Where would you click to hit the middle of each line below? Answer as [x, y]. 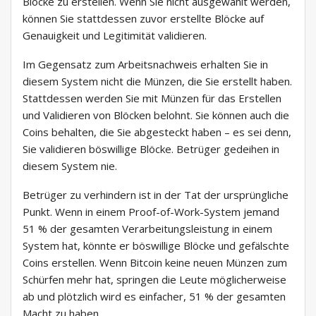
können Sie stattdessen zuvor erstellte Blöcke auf [143, 19]
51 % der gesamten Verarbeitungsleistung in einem [147, 229]
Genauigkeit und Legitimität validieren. [115, 36]
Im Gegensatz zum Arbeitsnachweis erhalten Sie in [145, 65]
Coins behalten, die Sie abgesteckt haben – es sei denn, [157, 132]
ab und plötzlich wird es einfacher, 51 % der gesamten [154, 297]
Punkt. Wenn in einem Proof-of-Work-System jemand [151, 212]
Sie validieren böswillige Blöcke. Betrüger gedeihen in [151, 149]
